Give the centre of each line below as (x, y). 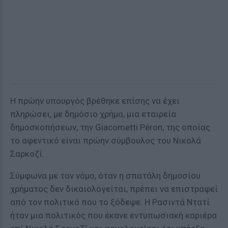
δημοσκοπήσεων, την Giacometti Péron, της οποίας (110, 127)
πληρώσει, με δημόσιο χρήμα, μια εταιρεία (93, 114)
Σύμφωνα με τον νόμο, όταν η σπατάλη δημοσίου (105, 176)
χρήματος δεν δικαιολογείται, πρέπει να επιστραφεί (114, 189)
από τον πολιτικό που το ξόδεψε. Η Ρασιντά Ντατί (110, 202)
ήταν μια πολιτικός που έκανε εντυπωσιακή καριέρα (113, 215)
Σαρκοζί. (27, 154)
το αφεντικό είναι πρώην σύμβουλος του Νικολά (106, 140)
